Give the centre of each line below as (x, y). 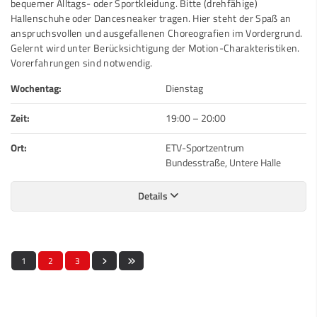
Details (154, 196)
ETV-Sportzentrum (205, 148)
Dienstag (184, 88)
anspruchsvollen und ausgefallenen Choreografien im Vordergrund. (157, 33)
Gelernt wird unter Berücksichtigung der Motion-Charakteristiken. (155, 48)
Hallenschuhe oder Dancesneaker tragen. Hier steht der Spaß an (151, 18)
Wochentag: (36, 88)
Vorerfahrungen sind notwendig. (82, 63)
